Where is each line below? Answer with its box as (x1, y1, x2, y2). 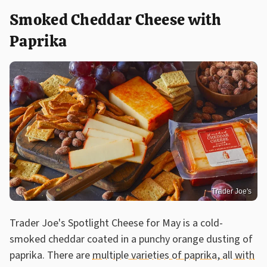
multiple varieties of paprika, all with (92, 247, 254, 263)
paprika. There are (10, 247, 92, 263)
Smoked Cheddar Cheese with (10, 10, 222, 30)
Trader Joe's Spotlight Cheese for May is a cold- (10, 215, 223, 231)
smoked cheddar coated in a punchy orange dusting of (10, 231, 253, 247)
